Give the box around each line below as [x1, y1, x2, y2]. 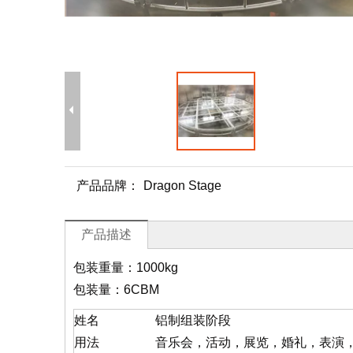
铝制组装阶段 [155, 314, 231, 327]
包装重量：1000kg [73, 261, 178, 274]
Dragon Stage [143, 179, 221, 192]
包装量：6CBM [73, 283, 159, 296]
